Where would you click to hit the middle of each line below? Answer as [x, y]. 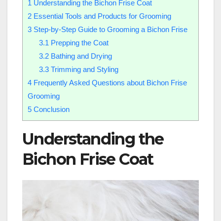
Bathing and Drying [80, 56]
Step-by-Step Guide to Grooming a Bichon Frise [110, 29]
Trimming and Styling [83, 69]
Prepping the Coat [78, 42]
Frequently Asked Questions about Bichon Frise [109, 82]
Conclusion [51, 109]
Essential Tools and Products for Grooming [101, 16]
